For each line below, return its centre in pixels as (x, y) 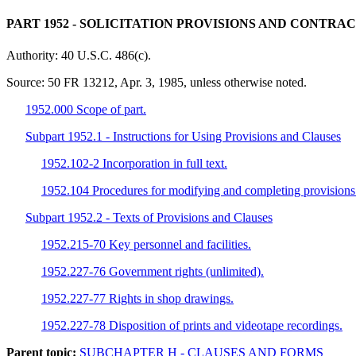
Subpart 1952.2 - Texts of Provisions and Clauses (149, 217)
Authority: (34, 55)
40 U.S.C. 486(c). (106, 55)
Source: (27, 82)
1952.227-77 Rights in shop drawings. (137, 298)
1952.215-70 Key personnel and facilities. (146, 244)
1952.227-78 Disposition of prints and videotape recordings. (192, 325)
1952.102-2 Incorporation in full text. (134, 163)
